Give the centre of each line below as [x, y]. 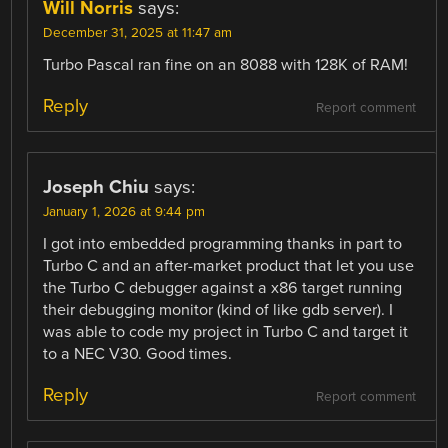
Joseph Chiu [96, 186]
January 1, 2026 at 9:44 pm [124, 211]
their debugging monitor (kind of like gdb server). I [218, 309]
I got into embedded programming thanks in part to [223, 243]
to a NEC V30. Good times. [138, 353]
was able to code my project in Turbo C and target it [226, 331]
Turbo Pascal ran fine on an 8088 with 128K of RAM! [226, 64]
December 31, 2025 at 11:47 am [138, 32]
